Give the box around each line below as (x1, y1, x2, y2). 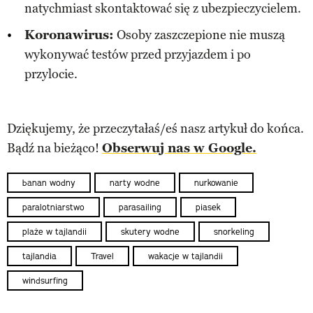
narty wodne (110, 177, 160, 188)
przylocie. (24, 66, 78, 82)
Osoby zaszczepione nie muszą (114, 27, 285, 43)
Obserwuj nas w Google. (102, 140, 256, 156)
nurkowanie (194, 177, 238, 188)
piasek (196, 201, 221, 212)
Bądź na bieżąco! (7, 140, 102, 156)
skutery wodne (121, 226, 180, 238)
